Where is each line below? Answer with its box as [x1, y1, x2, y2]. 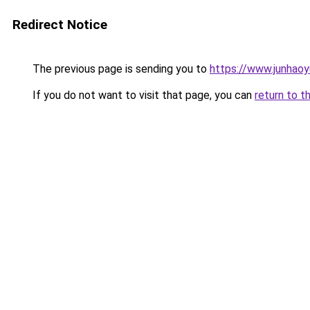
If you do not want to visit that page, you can [30, 89, 255, 102]
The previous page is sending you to [30, 62, 210, 75]
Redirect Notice [12, 17, 107, 33]
